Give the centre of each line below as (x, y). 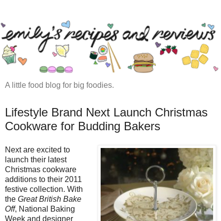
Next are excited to (37, 149)
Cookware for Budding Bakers (83, 126)
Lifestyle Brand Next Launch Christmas (106, 112)
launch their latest (36, 159)
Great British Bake (50, 199)
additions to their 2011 (43, 179)
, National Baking (45, 209)
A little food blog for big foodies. (59, 85)
